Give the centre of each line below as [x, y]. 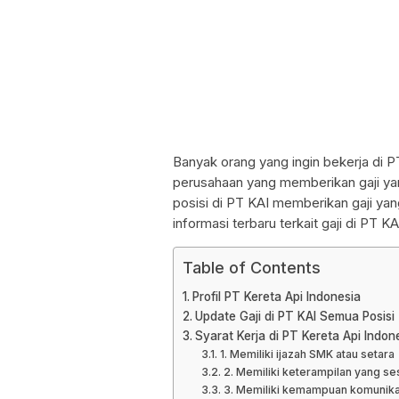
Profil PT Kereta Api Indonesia [276, 297]
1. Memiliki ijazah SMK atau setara [307, 354]
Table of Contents [252, 268]
